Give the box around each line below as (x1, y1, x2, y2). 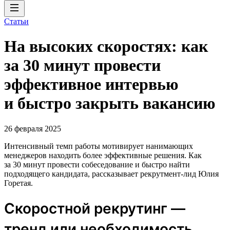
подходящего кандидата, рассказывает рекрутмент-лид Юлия (4, 169, 219, 178)
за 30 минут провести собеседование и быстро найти (4, 160, 190, 169)
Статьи (4, 17, 29, 26)
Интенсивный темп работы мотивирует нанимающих (4, 141, 193, 150)
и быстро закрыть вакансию (4, 94, 215, 113)
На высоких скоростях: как (4, 37, 208, 56)
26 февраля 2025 (4, 124, 61, 133)
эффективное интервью (4, 75, 178, 94)
